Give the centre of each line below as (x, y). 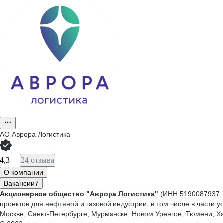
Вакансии (19, 183)
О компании (24, 172)
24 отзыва (38, 160)
